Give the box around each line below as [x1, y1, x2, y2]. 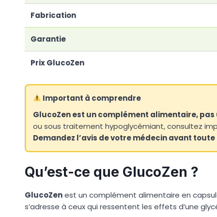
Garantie [31, 33, 66, 44]
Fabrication [31, 10, 76, 20]
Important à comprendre [41, 93, 141, 103]
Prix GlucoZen [31, 57, 84, 68]
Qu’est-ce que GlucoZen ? [25, 163, 199, 180]
